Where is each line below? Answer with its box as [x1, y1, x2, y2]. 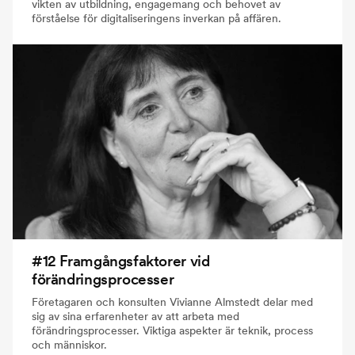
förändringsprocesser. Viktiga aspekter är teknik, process [32, 323, 313, 338]
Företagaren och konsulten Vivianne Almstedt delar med [32, 294, 313, 309]
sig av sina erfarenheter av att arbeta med [32, 308, 239, 323]
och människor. [32, 337, 107, 352]
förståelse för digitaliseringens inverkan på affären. [32, 10, 281, 25]
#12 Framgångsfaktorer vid [32, 251, 210, 270]
